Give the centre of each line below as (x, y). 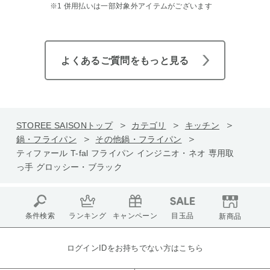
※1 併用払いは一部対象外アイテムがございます (131, 6)
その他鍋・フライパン (139, 139)
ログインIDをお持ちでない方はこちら (135, 248)
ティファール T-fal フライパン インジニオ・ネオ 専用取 (125, 153)
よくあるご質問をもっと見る (125, 60)
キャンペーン (135, 216)
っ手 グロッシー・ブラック (69, 167)
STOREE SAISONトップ (64, 125)
